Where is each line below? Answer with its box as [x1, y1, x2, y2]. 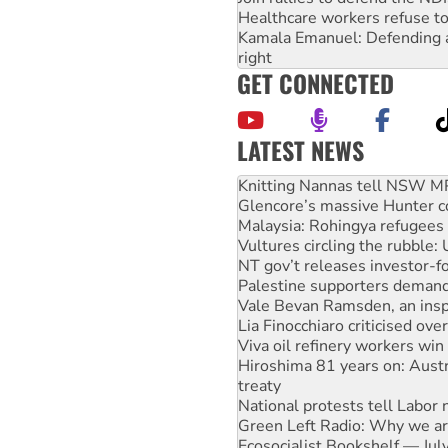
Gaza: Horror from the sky [238, 417, 423, 440]
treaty [238, 337, 281, 360]
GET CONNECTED [237, 64, 394, 101]
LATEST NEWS [237, 131, 364, 168]
